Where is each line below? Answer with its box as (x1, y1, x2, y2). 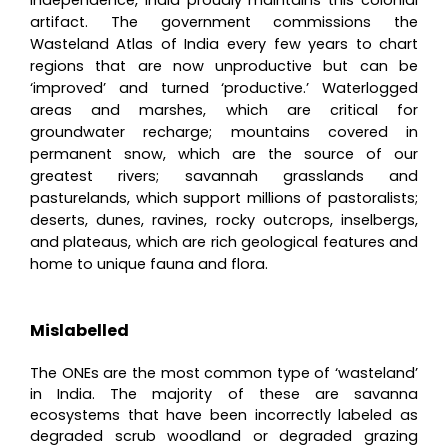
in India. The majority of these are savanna (29, 383, 419, 404)
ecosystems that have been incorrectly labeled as (29, 404, 419, 425)
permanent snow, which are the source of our (29, 143, 419, 164)
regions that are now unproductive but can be (29, 55, 419, 76)
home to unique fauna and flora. (29, 253, 268, 274)
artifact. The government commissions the (29, 11, 419, 32)
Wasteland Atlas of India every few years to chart (29, 33, 419, 54)
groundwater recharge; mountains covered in (29, 121, 419, 142)
